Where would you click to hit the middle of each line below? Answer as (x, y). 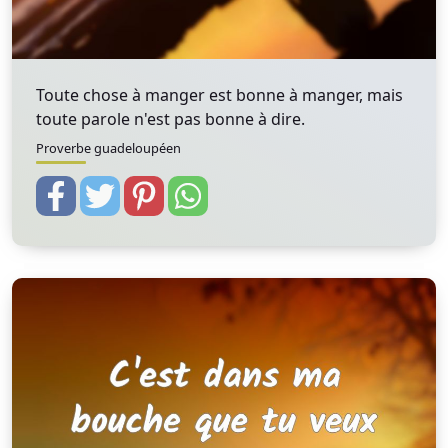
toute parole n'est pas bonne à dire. (170, 119)
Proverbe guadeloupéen (108, 148)
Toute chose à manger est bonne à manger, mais (219, 95)
